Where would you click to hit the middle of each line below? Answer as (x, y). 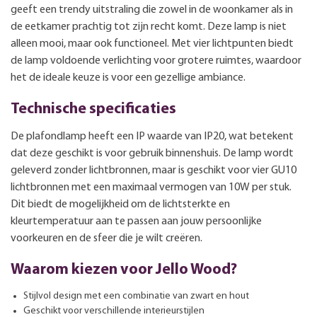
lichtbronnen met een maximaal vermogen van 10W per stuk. (151, 187)
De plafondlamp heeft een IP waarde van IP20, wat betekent (152, 136)
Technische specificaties (93, 109)
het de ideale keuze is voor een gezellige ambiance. (128, 77)
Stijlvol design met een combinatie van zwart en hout (136, 296)
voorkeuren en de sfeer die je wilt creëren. (106, 238)
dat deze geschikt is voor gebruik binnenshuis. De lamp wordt (152, 153)
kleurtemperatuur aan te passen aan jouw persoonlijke (136, 221)
